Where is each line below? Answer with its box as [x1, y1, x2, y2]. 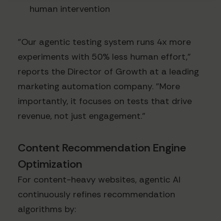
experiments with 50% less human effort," [18, 50, 191, 63]
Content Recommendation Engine [18, 140, 186, 155]
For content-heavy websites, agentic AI [18, 173, 181, 185]
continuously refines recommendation [18, 188, 175, 200]
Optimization [18, 156, 82, 171]
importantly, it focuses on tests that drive [18, 95, 192, 107]
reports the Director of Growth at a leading [18, 65, 199, 77]
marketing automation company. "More [18, 80, 180, 92]
